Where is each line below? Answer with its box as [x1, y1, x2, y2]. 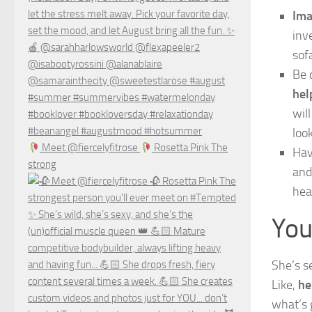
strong [28, 158, 56, 171]
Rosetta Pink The [152, 141, 228, 155]
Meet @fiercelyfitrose [40, 141, 141, 155]
